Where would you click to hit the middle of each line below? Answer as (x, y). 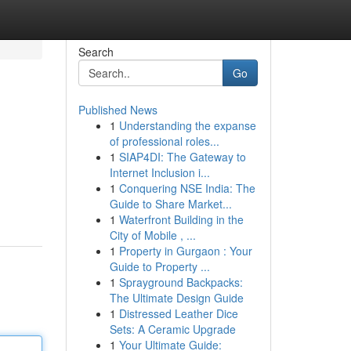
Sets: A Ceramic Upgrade (172, 329)
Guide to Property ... (159, 266)
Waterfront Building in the (181, 219)
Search (96, 52)
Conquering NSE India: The (187, 188)
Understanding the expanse (187, 125)
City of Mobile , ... (152, 235)
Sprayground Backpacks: (181, 282)
